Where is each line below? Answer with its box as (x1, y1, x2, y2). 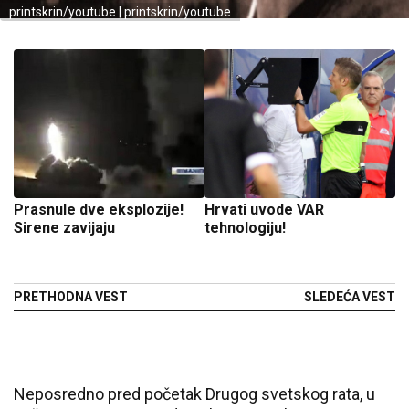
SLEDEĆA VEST (304, 289, 395, 304)
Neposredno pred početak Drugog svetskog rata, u (14, 384, 375, 404)
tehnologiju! (204, 219, 286, 236)
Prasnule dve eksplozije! (14, 201, 184, 218)
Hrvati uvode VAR (204, 201, 324, 218)
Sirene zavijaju (14, 219, 115, 236)
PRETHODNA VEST (14, 289, 128, 304)
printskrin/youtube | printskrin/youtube (9, 5, 231, 19)
